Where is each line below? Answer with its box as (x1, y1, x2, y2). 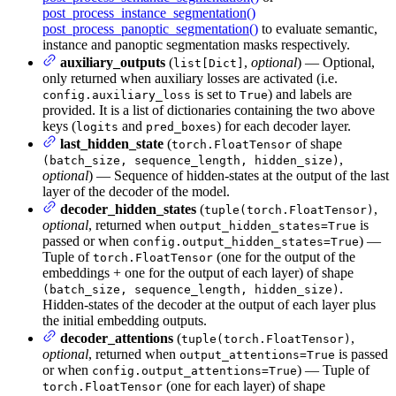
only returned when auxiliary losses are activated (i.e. (42, 70, 338, 86)
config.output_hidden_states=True (133, 234, 359, 248)
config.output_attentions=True (92, 363, 297, 377)
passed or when (42, 232, 133, 248)
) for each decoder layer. (217, 118, 351, 133)
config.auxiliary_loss (42, 88, 191, 102)
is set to (191, 86, 240, 102)
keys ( (42, 118, 76, 133)
